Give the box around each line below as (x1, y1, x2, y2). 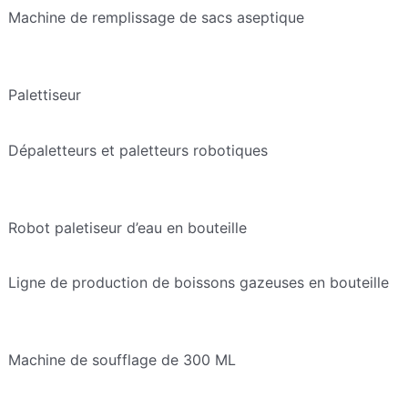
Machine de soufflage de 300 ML (7, 351, 236, 370)
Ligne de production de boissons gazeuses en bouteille (7, 273, 389, 292)
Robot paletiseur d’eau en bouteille (7, 218, 247, 237)
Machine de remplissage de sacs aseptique (7, 7, 304, 26)
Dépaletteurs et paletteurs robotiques (7, 140, 268, 159)
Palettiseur (7, 85, 81, 104)
